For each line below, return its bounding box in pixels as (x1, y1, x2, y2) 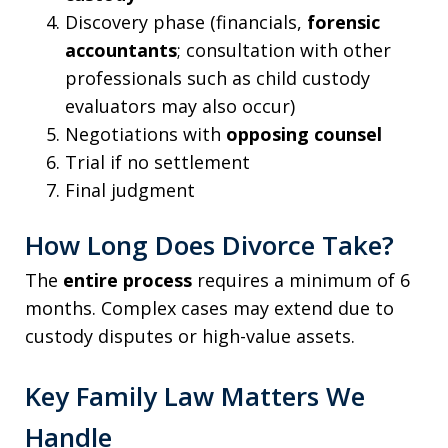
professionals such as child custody (65, 65, 370, 90)
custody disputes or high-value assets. (25, 324, 355, 349)
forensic (307, 9, 380, 34)
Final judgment (65, 177, 195, 202)
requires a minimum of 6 (192, 268, 410, 293)
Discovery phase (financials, (65, 9, 307, 34)
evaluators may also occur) (65, 93, 295, 118)
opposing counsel (226, 121, 382, 146)
